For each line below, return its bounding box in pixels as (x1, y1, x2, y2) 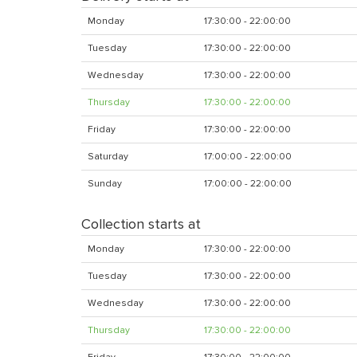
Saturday (88, 151, 128, 163)
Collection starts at (81, 215, 201, 233)
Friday (88, 124, 116, 135)
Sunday (88, 178, 122, 190)
